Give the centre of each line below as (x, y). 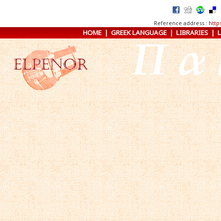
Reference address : (180, 23)
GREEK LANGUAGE (139, 33)
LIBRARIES (192, 33)
